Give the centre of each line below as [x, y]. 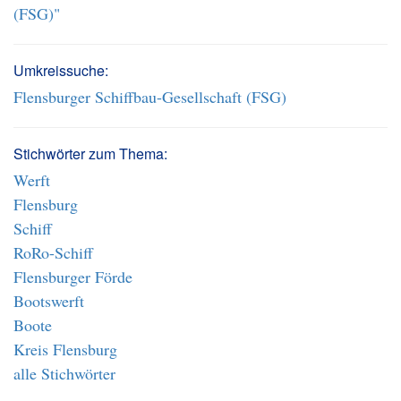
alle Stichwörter [64, 373]
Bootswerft [49, 301]
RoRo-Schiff [53, 252]
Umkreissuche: [61, 70]
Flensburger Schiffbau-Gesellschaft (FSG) [150, 97]
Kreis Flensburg [65, 349]
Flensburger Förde [73, 277]
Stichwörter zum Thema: [90, 154]
